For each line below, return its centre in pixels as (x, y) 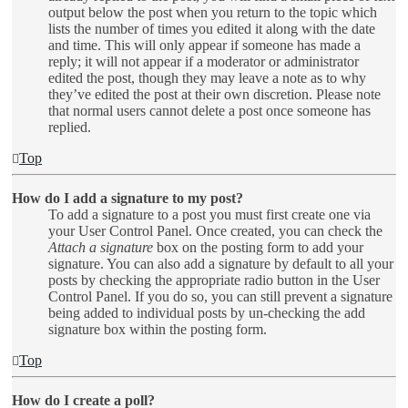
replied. (70, 127)
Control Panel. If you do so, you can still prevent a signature (220, 296)
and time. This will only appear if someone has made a (204, 45)
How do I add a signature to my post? (127, 198)
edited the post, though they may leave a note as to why (207, 77)
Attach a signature (101, 247)
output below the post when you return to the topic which (213, 12)
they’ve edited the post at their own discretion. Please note (214, 94)
